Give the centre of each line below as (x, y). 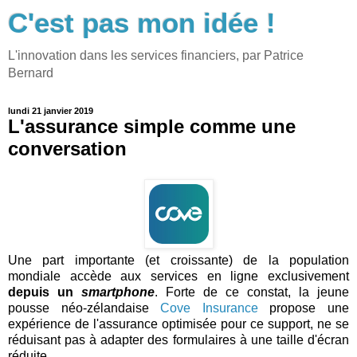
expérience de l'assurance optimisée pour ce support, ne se (178, 324)
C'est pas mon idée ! (142, 23)
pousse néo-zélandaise (84, 308)
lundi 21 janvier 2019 (51, 111)
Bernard (31, 73)
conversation (67, 149)
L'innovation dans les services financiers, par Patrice (156, 55)
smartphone (118, 292)
